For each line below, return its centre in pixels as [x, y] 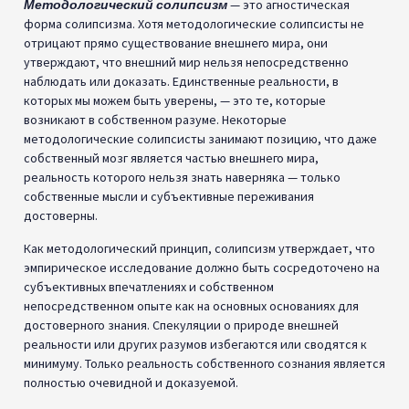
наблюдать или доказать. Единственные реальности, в [181, 82]
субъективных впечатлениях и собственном [149, 286]
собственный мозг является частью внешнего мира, [171, 158]
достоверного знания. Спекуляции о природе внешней [181, 325]
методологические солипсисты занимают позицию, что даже [200, 139]
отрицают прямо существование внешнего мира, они [176, 43]
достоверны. [61, 216]
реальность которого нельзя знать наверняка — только [182, 178]
